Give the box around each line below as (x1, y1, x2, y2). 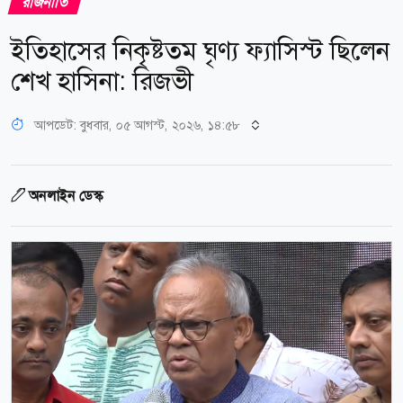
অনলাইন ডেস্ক (29, 185, 103, 205)
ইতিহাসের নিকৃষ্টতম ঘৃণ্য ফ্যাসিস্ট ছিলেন (11, 33, 390, 67)
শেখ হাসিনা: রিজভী (11, 64, 193, 98)
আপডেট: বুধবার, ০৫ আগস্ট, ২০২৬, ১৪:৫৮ (34, 116, 240, 133)
